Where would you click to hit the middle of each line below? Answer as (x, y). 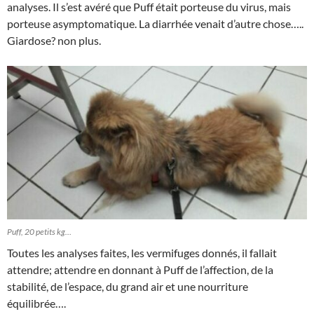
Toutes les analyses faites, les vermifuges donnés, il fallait (142, 252)
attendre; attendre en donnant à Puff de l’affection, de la (140, 269)
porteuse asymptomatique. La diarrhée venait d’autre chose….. (155, 23)
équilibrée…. (36, 303)
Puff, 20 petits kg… (39, 231)
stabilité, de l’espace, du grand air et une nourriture (128, 286)
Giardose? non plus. (54, 40)
